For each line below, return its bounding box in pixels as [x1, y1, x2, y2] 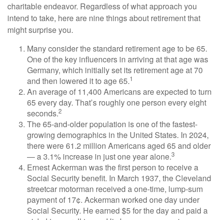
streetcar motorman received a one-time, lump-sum [27, 183, 203, 194]
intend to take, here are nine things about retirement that [7, 12, 200, 24]
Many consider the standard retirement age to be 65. [27, 42, 207, 54]
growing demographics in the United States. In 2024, [27, 129, 209, 140]
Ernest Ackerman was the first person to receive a [27, 161, 198, 173]
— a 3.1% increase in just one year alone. [27, 150, 171, 162]
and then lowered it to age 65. [27, 75, 130, 86]
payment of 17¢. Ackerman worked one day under [27, 193, 199, 205]
